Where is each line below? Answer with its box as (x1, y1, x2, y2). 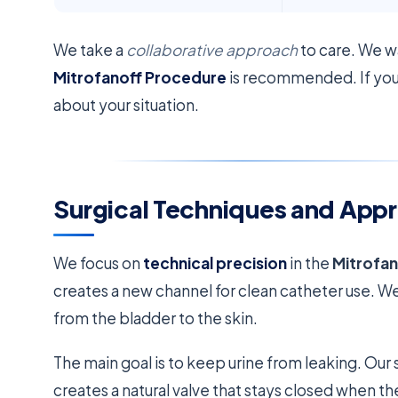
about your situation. (53, 94, 200, 115)
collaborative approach (126, 39, 298, 60)
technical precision (143, 253, 288, 274)
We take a (53, 39, 127, 60)
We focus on (53, 253, 144, 274)
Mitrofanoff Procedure (53, 67, 227, 87)
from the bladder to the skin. (53, 308, 259, 329)
